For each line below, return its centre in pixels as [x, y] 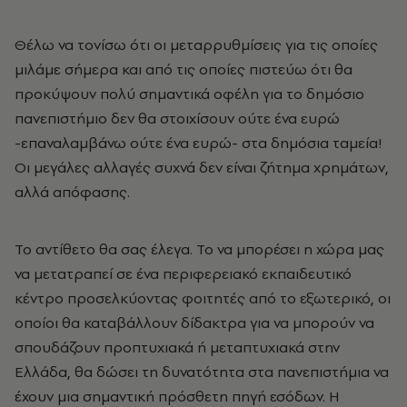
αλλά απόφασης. [72, 192]
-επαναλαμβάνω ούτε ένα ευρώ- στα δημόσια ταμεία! [199, 143]
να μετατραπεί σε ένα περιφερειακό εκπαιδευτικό [183, 273]
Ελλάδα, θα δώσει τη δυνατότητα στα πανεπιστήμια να [202, 372]
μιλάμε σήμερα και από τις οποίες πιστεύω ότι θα [184, 69]
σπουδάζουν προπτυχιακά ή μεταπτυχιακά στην [177, 347]
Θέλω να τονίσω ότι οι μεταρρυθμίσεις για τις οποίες [196, 45]
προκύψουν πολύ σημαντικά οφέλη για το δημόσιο [189, 94]
